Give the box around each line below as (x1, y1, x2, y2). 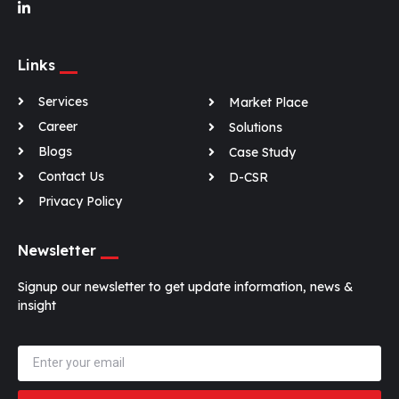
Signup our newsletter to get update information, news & (18, 278, 354, 295)
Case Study (228, 143, 296, 160)
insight (18, 297, 56, 313)
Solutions (228, 118, 282, 135)
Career (37, 118, 77, 134)
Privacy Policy (37, 192, 122, 209)
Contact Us (37, 167, 104, 184)
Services (37, 93, 88, 110)
